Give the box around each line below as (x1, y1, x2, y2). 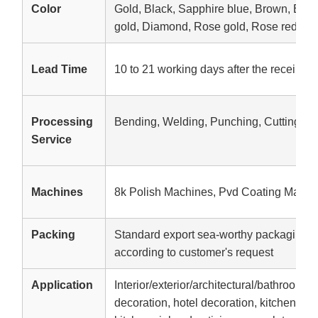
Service (31, 133, 72, 146)
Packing (31, 229, 75, 241)
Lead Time (31, 63, 87, 75)
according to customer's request (114, 246, 273, 258)
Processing (31, 116, 93, 128)
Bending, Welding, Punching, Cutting (114, 116, 300, 128)
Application (31, 279, 93, 291)
